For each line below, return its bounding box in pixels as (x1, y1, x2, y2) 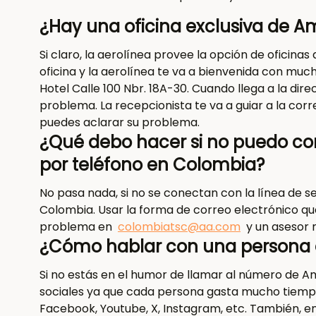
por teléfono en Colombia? (39, 153, 265, 176)
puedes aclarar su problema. (39, 114, 205, 130)
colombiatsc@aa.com (118, 219, 241, 235)
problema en (39, 219, 115, 235)
